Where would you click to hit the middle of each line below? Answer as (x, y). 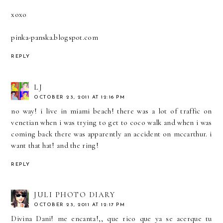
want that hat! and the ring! (55, 145)
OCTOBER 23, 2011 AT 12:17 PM (80, 205)
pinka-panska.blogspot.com (55, 37)
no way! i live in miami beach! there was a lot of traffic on (111, 111)
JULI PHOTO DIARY (75, 195)
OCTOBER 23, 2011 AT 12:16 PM (80, 97)
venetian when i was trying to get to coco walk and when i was (111, 122)
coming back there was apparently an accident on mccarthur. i (111, 134)
